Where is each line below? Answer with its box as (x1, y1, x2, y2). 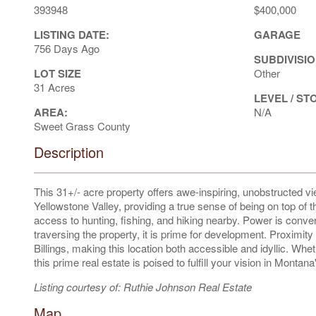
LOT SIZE (34, 65, 81, 81)
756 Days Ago (34, 40, 99, 56)
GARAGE (253, 26, 300, 42)
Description (34, 141, 104, 162)
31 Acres (34, 79, 75, 95)
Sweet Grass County (34, 118, 130, 133)
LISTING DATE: (34, 26, 109, 42)
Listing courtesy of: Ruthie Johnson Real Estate (34, 279, 252, 294)
